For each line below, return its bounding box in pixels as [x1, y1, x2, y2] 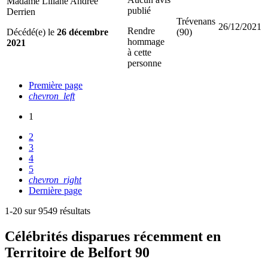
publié [127, 5, 151, 16]
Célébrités [5, 228, 71, 244]
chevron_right [29, 174, 81, 185]
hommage [127, 36, 165, 47]
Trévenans [176, 16, 215, 26]
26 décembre [57, 26, 108, 37]
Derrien [7, 6, 35, 17]
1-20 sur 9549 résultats [5, 205, 90, 216]
